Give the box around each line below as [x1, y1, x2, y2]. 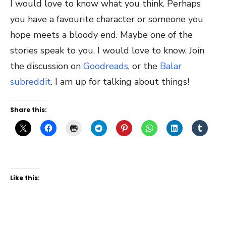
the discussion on [10, 60, 83, 72]
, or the [128, 60, 160, 72]
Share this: [10, 105, 47, 114]
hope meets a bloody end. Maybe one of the [10, 29, 193, 41]
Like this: [10, 174, 40, 182]
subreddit [10, 76, 51, 88]
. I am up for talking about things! [51, 76, 189, 88]
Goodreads [83, 60, 128, 72]
